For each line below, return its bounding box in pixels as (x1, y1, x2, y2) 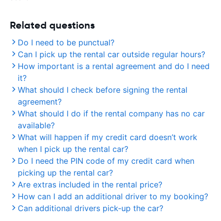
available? (18, 120, 55, 130)
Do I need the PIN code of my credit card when (18, 156, 194, 166)
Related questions (10, 19, 95, 32)
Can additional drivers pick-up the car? (18, 203, 163, 213)
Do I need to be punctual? (18, 37, 114, 47)
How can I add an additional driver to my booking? (18, 191, 208, 201)
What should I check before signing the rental (18, 85, 187, 95)
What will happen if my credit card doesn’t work (18, 132, 197, 142)
